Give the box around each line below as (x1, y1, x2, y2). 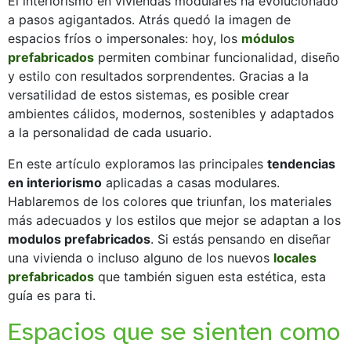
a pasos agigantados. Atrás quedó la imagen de (8, 11, 291, 27)
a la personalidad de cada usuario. (8, 124, 212, 140)
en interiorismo (8, 174, 102, 190)
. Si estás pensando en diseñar (150, 230, 331, 247)
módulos (241, 30, 295, 46)
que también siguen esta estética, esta (94, 268, 326, 284)
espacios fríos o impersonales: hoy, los (8, 30, 241, 46)
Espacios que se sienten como (8, 316, 340, 347)
